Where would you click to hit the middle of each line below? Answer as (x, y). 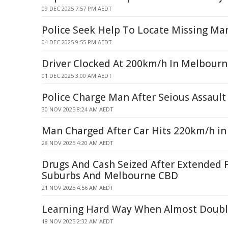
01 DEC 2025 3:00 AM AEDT (77, 76)
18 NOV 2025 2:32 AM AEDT (78, 221)
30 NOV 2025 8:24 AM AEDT (78, 109)
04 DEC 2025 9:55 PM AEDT (77, 42)
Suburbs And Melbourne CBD (110, 176)
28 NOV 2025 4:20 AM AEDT (78, 143)
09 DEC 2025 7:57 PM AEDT (77, 8)
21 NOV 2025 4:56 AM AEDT (78, 188)
